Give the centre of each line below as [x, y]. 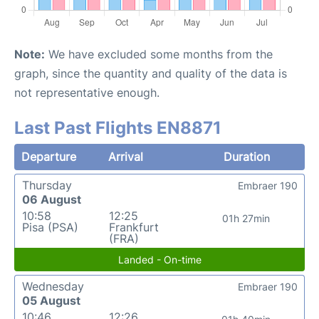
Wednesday [53, 286]
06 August [52, 199]
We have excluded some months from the [159, 54]
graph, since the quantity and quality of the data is [151, 73]
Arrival [126, 156]
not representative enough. [87, 92]
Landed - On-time [159, 259]
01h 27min [246, 218]
